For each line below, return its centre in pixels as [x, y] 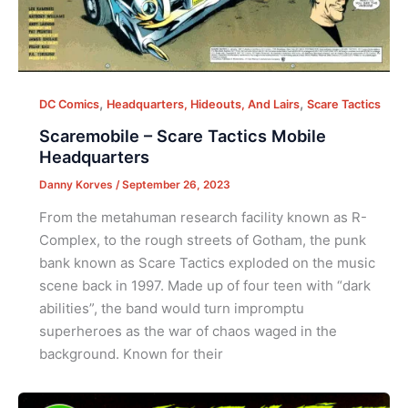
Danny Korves [77, 185]
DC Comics [69, 105]
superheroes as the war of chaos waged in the [188, 331]
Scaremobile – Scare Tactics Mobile [182, 136]
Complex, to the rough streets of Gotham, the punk [202, 240]
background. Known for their [131, 354]
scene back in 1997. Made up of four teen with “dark [204, 286]
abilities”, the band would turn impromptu [171, 309]
